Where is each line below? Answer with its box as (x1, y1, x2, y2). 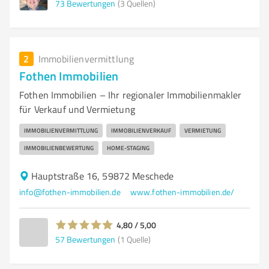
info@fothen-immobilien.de (19, 186, 121, 198)
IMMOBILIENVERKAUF (111, 126, 171, 134)
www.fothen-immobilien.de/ (130, 186, 235, 198)
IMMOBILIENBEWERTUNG (24, 144, 94, 152)
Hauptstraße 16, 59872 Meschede (31, 169, 174, 183)
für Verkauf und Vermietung (19, 103, 135, 116)
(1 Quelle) (118, 233, 151, 245)
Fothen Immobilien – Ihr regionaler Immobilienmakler (19, 88, 242, 101)
